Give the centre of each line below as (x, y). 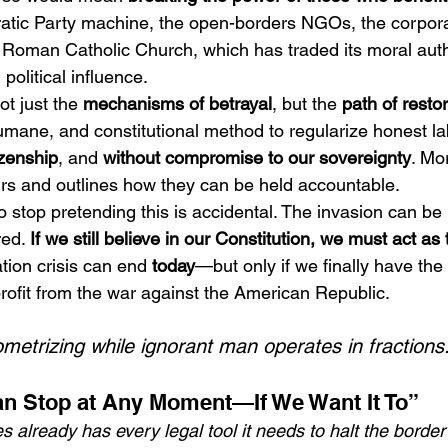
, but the (307, 103)
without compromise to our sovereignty (257, 157)
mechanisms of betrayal (177, 103)
